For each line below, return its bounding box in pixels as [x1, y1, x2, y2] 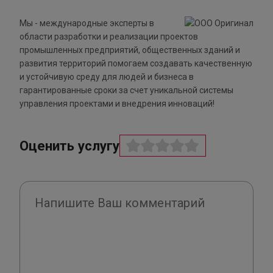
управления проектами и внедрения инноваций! [19, 99, 214, 109]
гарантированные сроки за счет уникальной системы [19, 85, 233, 96]
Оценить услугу [19, 138, 119, 154]
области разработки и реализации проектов [19, 32, 198, 42]
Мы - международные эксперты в [19, 18, 154, 29]
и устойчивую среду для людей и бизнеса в [19, 72, 194, 82]
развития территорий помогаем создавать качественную [19, 58, 252, 69]
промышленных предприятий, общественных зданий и [19, 45, 240, 55]
